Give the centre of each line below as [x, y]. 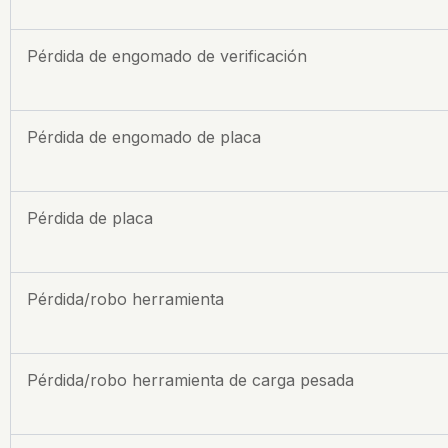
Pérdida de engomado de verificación [167, 55]
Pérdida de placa [90, 217]
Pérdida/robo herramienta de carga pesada [190, 379]
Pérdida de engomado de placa [144, 136]
